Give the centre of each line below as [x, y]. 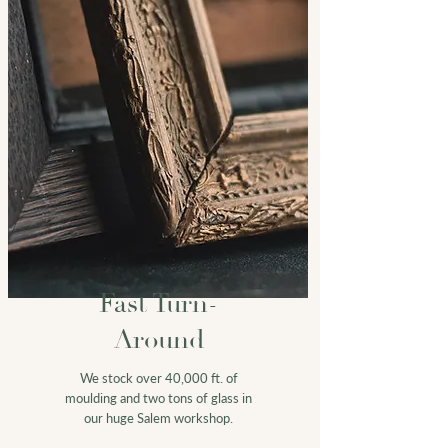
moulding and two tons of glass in [158, 397]
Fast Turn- [158, 303]
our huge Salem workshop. [158, 417]
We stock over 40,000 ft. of [158, 377]
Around [158, 339]
